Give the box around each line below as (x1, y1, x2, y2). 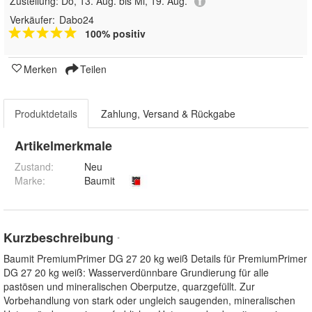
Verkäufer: (10, 12, 55, 26)
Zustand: (15, 159, 54, 173)
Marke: (15, 173, 45, 187)
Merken (24, 61, 57, 76)
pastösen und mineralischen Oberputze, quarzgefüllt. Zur (3, 279, 255, 294)
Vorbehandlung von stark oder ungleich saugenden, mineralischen (3, 293, 295, 308)
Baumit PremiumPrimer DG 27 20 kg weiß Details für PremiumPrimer (3, 251, 307, 266)
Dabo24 (59, 12, 94, 26)
